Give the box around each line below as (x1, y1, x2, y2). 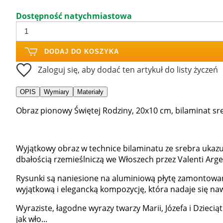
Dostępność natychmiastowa (16, 10, 132, 21)
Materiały (77, 88, 104, 96)
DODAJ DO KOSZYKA (44, 47, 119, 55)
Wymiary (44, 88, 69, 96)
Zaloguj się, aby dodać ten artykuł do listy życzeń (38, 64, 218, 75)
